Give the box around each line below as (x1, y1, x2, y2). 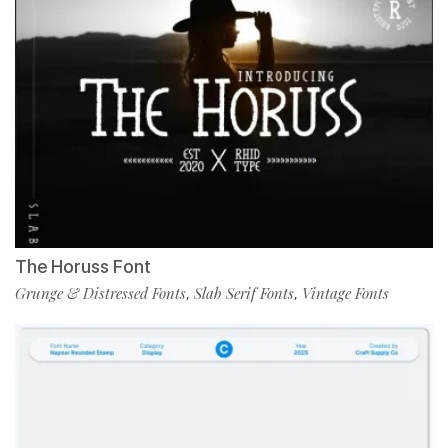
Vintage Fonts (302, 283, 389, 304)
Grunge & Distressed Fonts (15, 283, 186, 304)
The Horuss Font (15, 256, 151, 278)
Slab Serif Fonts (194, 283, 294, 304)
